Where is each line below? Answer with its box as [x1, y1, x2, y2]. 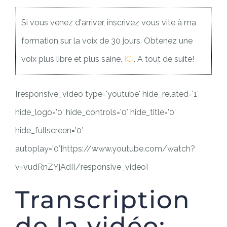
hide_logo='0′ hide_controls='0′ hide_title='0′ [15, 107, 176, 117]
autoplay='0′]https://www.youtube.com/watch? [15, 143, 195, 154]
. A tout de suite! [134, 54, 195, 64]
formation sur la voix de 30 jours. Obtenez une [21, 36, 193, 46]
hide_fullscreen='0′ [15, 125, 83, 135]
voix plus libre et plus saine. [21, 54, 125, 64]
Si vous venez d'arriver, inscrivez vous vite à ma [21, 18, 197, 28]
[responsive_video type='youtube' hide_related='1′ [15, 89, 199, 99]
